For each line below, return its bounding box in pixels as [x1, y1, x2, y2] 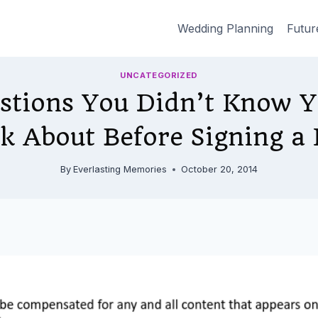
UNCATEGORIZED [120, 70, 198, 80]
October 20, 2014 [181, 164, 258, 175]
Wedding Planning [177, 21, 273, 35]
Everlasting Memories [73, 164, 168, 175]
